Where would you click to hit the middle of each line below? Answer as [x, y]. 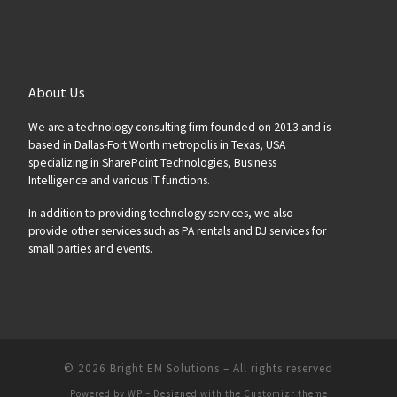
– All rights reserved [276, 368]
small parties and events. [90, 248]
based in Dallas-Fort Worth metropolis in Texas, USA [156, 144]
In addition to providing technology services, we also [160, 213]
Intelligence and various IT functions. [119, 180]
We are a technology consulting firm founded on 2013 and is [179, 127]
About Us [56, 92]
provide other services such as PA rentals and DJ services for [177, 230]
